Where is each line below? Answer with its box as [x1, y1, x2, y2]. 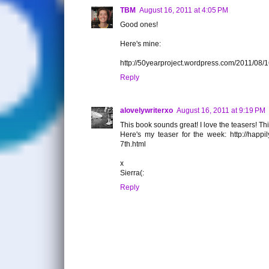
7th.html [120, 139, 146, 148]
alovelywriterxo [120, 106, 173, 115]
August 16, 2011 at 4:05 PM [139, 5, 228, 14]
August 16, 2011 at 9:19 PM [177, 106, 265, 115]
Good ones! [120, 20, 158, 29]
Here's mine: [120, 39, 161, 48]
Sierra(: [120, 168, 144, 177]
